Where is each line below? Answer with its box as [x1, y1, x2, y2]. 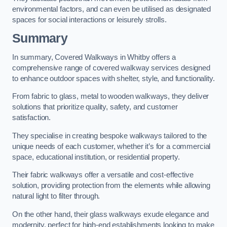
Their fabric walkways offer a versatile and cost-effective [12, 171, 194, 179]
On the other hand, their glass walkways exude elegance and [12, 210, 209, 218]
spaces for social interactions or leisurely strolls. [12, 15, 167, 24]
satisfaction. [12, 113, 51, 122]
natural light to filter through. [12, 192, 100, 201]
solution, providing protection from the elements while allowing [12, 181, 210, 190]
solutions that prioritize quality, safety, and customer [12, 103, 178, 111]
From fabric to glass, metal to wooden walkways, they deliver [12, 92, 209, 101]
